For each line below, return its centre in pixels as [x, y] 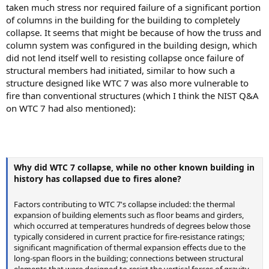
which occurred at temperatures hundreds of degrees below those [132, 225]
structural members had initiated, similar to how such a [120, 70]
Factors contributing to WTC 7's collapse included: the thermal [124, 204]
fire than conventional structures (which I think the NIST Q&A [132, 95]
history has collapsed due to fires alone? [98, 178]
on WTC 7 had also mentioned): [71, 108]
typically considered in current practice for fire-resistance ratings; [129, 236]
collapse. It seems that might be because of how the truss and [134, 32]
